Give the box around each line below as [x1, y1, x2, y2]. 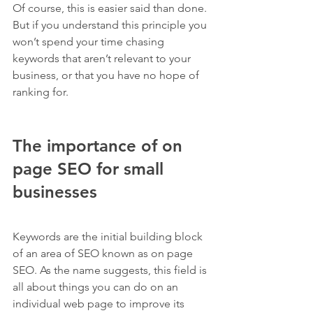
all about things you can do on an [13, 280, 181, 294]
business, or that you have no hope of [13, 68, 202, 82]
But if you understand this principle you [13, 18, 210, 32]
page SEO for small [13, 159, 168, 180]
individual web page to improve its [13, 297, 187, 311]
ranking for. [13, 85, 68, 99]
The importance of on [13, 136, 187, 156]
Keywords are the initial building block [13, 230, 205, 244]
